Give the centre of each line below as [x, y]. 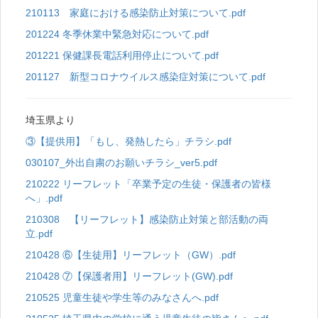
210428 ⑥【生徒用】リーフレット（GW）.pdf [131, 255]
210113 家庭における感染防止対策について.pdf [136, 13]
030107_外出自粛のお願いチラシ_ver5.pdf [121, 163]
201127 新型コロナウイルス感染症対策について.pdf [146, 77]
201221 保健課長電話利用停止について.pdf [122, 56]
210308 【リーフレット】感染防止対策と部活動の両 [147, 220]
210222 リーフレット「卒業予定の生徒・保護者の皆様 [148, 184]
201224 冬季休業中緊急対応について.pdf [117, 34]
